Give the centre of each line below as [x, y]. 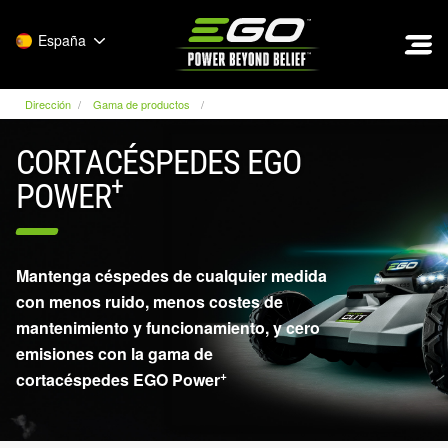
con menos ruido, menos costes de [149, 301]
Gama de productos [141, 104]
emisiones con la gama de [114, 353]
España [62, 40]
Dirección [49, 104]
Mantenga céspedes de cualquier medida [171, 275]
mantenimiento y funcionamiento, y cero [168, 327]
